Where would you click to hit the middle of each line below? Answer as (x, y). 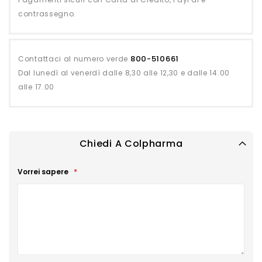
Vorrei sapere (44, 171)
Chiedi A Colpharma (131, 143)
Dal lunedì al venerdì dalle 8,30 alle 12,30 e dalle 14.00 (124, 73)
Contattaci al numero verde (74, 58)
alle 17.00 (37, 87)
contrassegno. (47, 13)
